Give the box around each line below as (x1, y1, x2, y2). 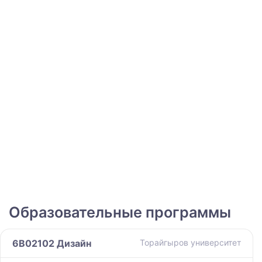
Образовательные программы (9, 204, 231, 222)
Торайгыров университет (140, 237, 241, 248)
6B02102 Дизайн (12, 237, 91, 250)
